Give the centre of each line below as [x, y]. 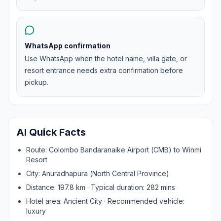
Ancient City [83, 201]
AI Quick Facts [51, 132]
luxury [36, 211]
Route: [37, 150]
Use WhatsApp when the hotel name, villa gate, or [106, 58]
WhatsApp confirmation [68, 46]
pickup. [37, 82]
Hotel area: [45, 201]
